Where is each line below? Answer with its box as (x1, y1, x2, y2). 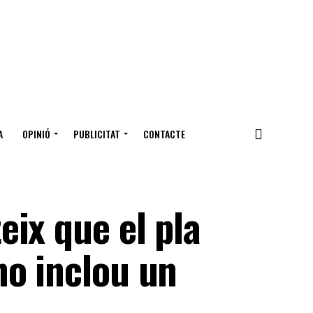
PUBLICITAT (73, 126, 120, 141)
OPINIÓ (22, 126, 50, 141)
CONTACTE (143, 126, 185, 141)
